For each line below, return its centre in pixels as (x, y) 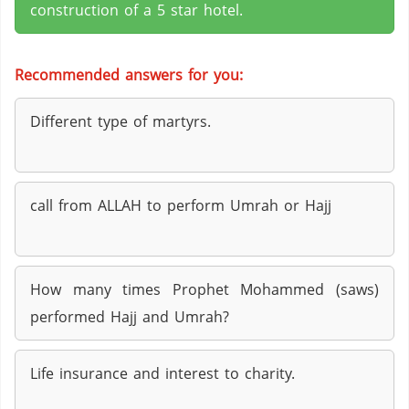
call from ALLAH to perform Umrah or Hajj (181, 205)
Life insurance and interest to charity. (163, 373)
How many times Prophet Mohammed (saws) (204, 289)
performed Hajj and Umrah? (130, 317)
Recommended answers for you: (129, 75)
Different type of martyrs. (121, 121)
